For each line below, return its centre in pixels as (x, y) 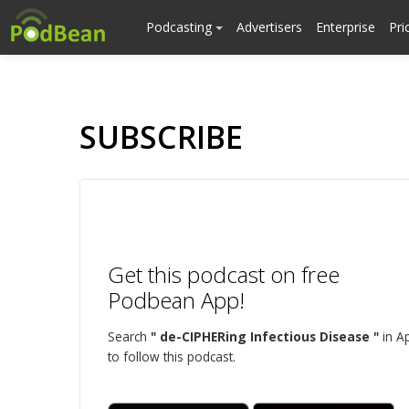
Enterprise (346, 27)
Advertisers (269, 27)
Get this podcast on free (224, 274)
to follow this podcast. (172, 357)
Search (129, 336)
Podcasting (181, 27)
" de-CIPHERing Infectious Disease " (265, 336)
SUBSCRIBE (161, 137)
